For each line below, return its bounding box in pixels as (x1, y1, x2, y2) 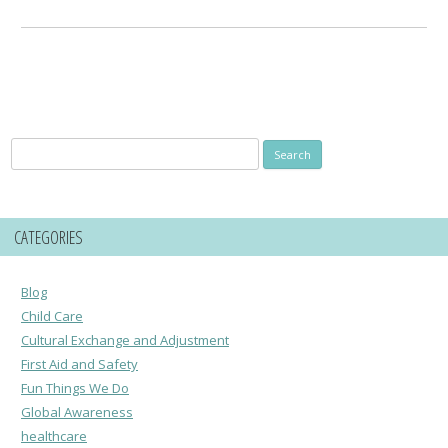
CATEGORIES (14, 224, 83, 249)
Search (9, 139, 53, 158)
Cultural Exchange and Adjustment (21, 330, 229, 349)
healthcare (21, 426, 87, 445)
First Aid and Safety (21, 354, 138, 373)
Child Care (21, 306, 83, 325)
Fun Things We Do (21, 378, 129, 397)
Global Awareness (21, 402, 133, 421)
